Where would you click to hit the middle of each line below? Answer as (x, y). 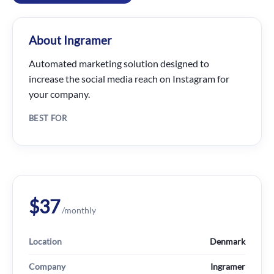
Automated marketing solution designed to (119, 63)
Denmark (228, 241)
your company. (59, 94)
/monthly (78, 210)
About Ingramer (70, 40)
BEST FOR (48, 118)
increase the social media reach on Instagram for (129, 79)
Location (45, 241)
